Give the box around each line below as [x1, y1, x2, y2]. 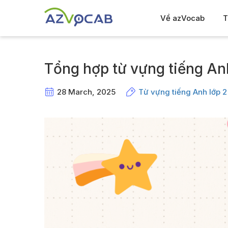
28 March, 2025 [57, 87, 116, 97]
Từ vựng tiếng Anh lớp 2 [138, 87, 227, 97]
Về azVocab [160, 13, 205, 23]
